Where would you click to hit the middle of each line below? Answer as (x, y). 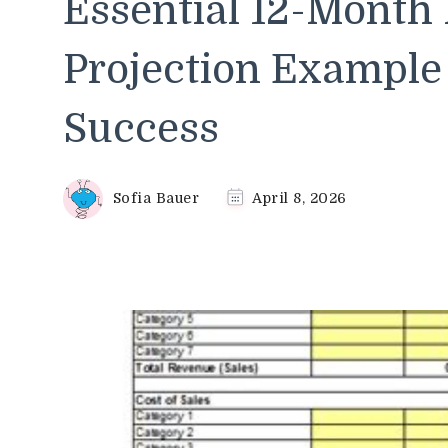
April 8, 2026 (299, 197)
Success (141, 128)
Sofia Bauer (155, 197)
